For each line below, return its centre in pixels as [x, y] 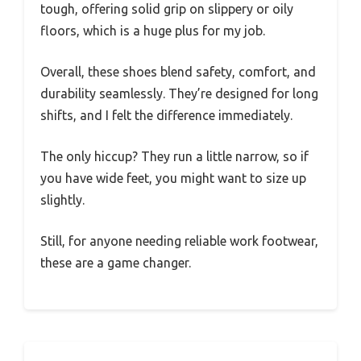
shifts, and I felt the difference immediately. [166, 116]
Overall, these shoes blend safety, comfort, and [178, 72]
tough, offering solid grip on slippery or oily [167, 9]
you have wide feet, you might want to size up [173, 178]
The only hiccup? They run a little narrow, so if [174, 157]
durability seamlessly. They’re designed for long [179, 94]
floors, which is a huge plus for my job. [153, 31]
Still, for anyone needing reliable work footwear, [179, 241]
